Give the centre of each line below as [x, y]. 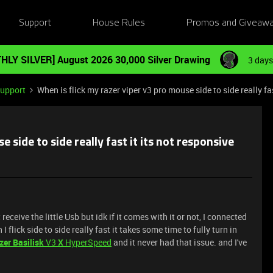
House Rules [119, 23]
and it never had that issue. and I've [179, 242]
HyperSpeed [87, 242]
